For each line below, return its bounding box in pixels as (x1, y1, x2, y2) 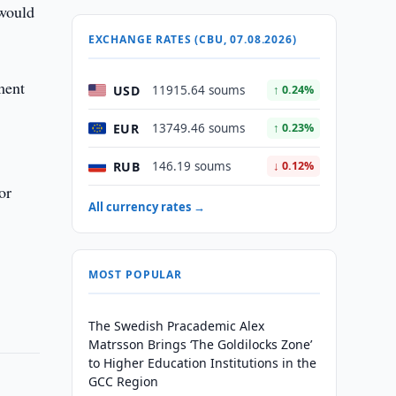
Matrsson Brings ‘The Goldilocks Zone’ (88, 336, 312, 353)
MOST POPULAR (88, 267, 182, 282)
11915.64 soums (151, 82, 245, 98)
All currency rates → (88, 199, 205, 215)
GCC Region (88, 373, 158, 390)
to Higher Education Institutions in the (88, 354, 316, 371)
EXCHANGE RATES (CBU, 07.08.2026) (88, 32, 297, 47)
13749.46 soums (151, 120, 245, 136)
